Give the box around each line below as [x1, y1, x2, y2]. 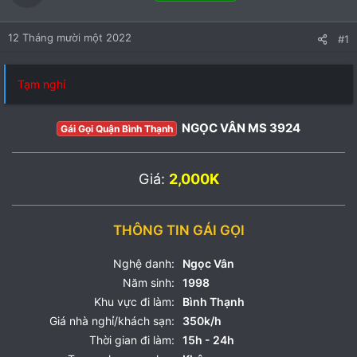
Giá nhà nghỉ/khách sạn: [49, 314, 175, 328]
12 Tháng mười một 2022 [8, 31, 131, 44]
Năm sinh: [123, 276, 175, 289]
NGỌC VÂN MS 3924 [179, 120, 301, 135]
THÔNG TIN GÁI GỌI [112, 222, 245, 238]
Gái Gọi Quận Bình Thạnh [61, 123, 173, 135]
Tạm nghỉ [18, 77, 65, 91]
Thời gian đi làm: [89, 333, 175, 347]
